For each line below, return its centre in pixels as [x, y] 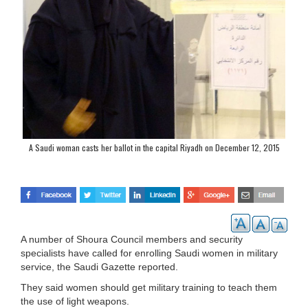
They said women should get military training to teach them [149, 287]
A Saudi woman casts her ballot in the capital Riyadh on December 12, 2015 [154, 147]
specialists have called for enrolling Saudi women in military [149, 253]
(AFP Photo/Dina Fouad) [154, 163]
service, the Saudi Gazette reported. [99, 266]
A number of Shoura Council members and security [132, 239]
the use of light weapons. [75, 301]
